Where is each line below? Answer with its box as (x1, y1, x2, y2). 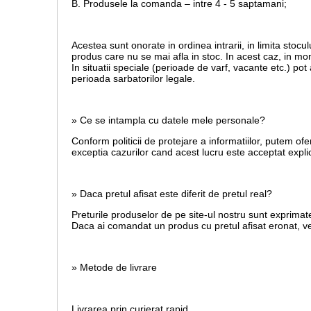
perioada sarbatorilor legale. (72, 73, 195, 85)
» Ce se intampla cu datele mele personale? (72, 115, 265, 126)
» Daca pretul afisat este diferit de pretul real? (72, 188, 272, 200)
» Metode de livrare (72, 262, 157, 274)
